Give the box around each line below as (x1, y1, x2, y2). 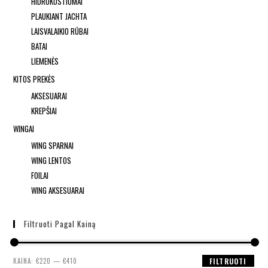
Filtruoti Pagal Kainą (24, 218, 96, 230)
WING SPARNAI (31, 139, 74, 152)
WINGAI (13, 123, 35, 135)
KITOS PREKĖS (13, 73, 56, 86)
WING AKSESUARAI (31, 184, 85, 197)
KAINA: (13, 256, 36, 266)
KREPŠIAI (31, 105, 57, 117)
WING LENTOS (31, 154, 72, 167)
